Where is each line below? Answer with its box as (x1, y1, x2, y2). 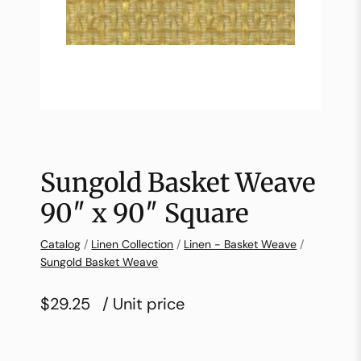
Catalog (40, 236, 81, 251)
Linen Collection (91, 236, 174, 251)
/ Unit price (102, 293, 185, 314)
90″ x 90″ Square (40, 197, 250, 230)
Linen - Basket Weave (184, 236, 297, 251)
